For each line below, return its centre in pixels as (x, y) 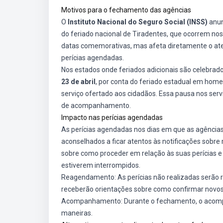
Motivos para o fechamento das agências (126, 10)
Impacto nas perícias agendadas (112, 117)
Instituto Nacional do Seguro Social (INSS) (138, 22)
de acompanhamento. (96, 106)
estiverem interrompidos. (101, 165)
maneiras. (77, 213)
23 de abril (78, 82)
